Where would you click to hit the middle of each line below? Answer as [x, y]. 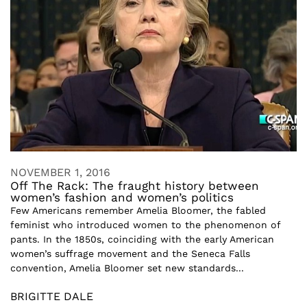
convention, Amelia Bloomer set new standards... [127, 268]
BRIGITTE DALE [52, 296]
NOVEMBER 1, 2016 [60, 172]
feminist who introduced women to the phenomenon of [145, 224]
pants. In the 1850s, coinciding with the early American [142, 239]
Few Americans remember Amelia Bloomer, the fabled [138, 210]
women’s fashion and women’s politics [122, 197]
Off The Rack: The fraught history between [135, 185]
